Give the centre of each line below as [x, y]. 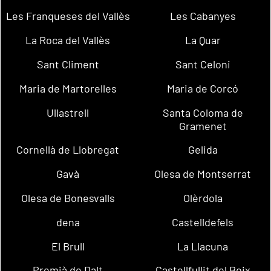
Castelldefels [203, 222]
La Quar [203, 40]
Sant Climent [68, 64]
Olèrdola [203, 198]
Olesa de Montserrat [203, 174]
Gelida [203, 150]
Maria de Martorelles [68, 88]
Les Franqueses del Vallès [68, 16]
